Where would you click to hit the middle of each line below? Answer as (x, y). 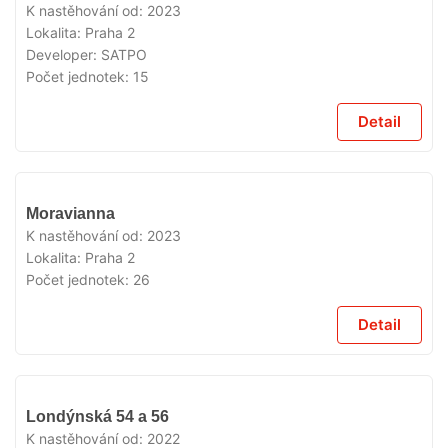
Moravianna (70, 213)
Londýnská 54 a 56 (97, 416)
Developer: (63, 54)
